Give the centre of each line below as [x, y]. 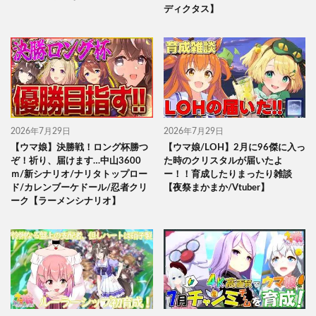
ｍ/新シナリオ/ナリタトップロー [79, 174]
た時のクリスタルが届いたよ [223, 161]
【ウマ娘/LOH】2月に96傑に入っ [234, 147]
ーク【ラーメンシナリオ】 [66, 201]
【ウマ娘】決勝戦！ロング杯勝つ [79, 147]
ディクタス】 [191, 10]
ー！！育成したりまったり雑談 [227, 174]
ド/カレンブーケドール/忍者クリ [79, 188]
